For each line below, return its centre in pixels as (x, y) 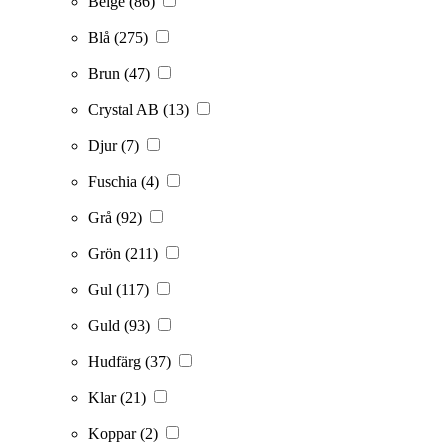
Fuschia (114, 181)
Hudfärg (116, 361)
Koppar (114, 433)
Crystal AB (125, 109)
